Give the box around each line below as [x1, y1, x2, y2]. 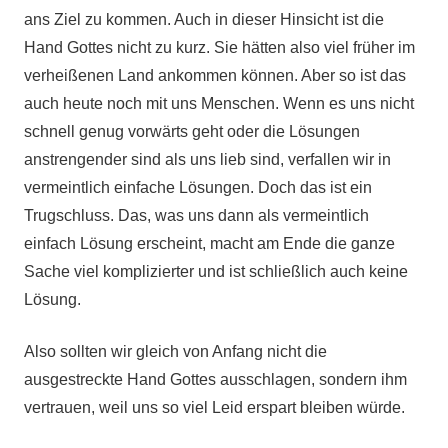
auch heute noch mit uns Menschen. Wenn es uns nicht [24, 95, 414, 112]
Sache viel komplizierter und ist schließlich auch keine [24, 263, 408, 280]
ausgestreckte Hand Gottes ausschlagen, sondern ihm [24, 371, 407, 388]
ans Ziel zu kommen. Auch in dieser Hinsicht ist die [24, 11, 384, 28]
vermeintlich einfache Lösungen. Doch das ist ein [24, 179, 372, 196]
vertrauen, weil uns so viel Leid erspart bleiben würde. [24, 399, 405, 416]
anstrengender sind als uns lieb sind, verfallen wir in [24, 151, 391, 168]
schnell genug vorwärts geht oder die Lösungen [24, 123, 360, 140]
